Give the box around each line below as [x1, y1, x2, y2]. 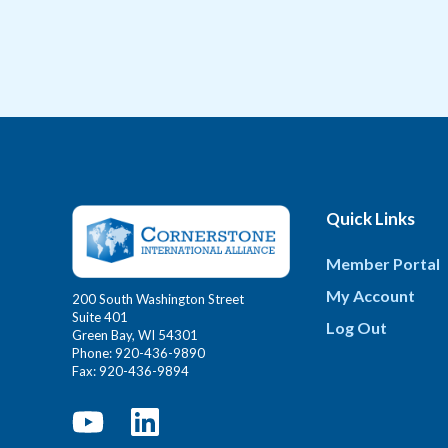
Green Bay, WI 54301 [72, 327, 198, 343]
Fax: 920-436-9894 [72, 363, 189, 379]
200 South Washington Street [72, 291, 244, 307]
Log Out [326, 317, 388, 337]
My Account [326, 285, 416, 305]
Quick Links [326, 207, 416, 229]
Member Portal [326, 253, 441, 273]
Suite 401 [72, 309, 128, 325]
